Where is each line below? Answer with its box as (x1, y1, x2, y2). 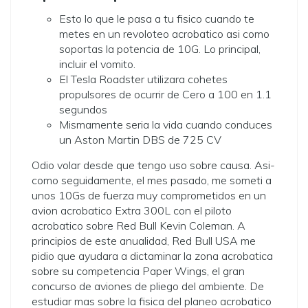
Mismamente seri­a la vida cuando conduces (59, 118, 272, 131)
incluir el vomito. (59, 57, 135, 71)
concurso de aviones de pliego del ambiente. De (32, 279, 264, 293)
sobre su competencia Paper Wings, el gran (32, 264, 245, 278)
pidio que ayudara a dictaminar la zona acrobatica (32, 249, 273, 263)
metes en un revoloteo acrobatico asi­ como (59, 27, 269, 41)
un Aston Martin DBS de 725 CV (59, 133, 221, 146)
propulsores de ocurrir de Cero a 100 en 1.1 (59, 87, 272, 101)
